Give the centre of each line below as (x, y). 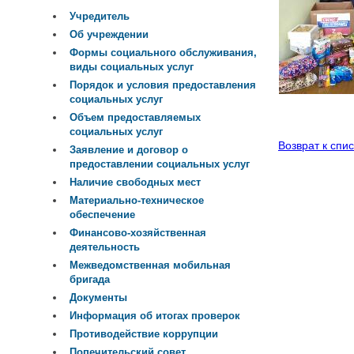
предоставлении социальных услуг (160, 165)
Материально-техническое (137, 201)
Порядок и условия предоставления (163, 85)
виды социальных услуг (132, 68)
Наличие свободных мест (135, 183)
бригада (90, 280)
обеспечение (102, 215)
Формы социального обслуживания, (163, 53)
